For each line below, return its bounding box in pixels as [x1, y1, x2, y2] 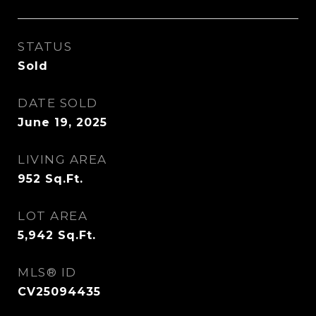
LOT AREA [18, 209, 87, 223]
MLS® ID [18, 265, 77, 279]
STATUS [18, 39, 72, 54]
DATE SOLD [18, 96, 98, 110]
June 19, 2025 [18, 116, 107, 129]
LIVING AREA [18, 152, 107, 166]
